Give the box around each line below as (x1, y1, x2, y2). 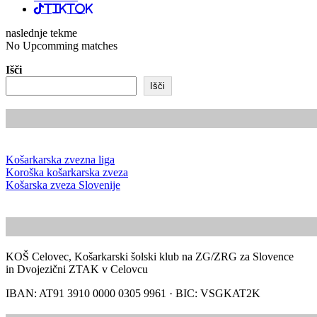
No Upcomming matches (6, 39, 117, 52)
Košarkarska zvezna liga (6, 154, 115, 166)
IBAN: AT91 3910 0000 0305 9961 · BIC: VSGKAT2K (6, 287, 260, 300)
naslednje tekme (6, 26, 77, 39)
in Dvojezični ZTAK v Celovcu (6, 263, 148, 276)
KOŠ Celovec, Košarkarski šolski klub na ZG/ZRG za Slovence (6, 250, 294, 263)
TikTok (44, 2, 93, 14)
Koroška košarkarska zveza (6, 166, 128, 179)
